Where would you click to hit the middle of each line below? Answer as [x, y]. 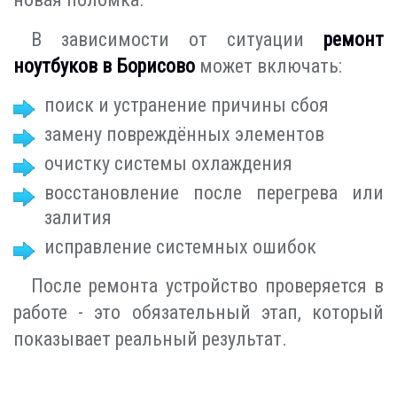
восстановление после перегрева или [214, 192]
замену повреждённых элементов [184, 134]
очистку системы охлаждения [168, 163]
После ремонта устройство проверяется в [207, 285]
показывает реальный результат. [150, 339]
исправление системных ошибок [180, 246]
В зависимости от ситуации [177, 39]
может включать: [269, 66]
